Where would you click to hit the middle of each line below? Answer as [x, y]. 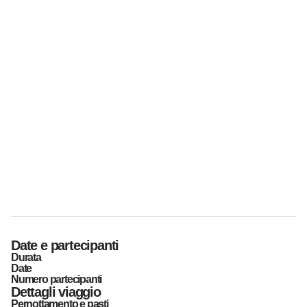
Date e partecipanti [65, 246]
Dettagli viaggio [56, 292]
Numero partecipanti [57, 280]
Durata [26, 258]
